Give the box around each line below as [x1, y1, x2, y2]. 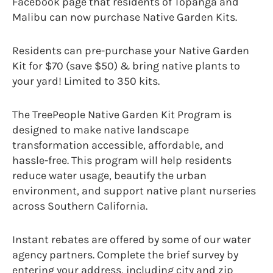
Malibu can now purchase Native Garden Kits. [12, 10, 237, 24]
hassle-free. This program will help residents [12, 153, 232, 167]
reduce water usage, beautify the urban [12, 168, 207, 182]
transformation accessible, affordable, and [12, 138, 224, 152]
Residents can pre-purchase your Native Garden [12, 43, 249, 57]
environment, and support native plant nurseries [12, 183, 256, 197]
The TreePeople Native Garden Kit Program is [12, 107, 232, 121]
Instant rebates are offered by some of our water [12, 232, 251, 246]
